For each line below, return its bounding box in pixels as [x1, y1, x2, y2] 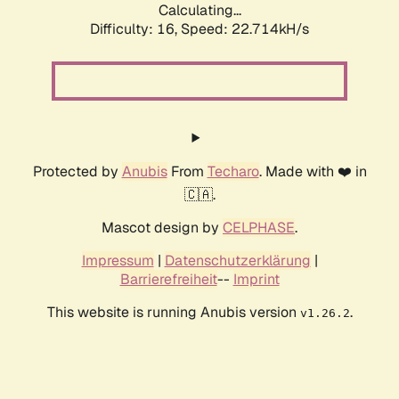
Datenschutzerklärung [164, 251, 311, 271]
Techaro [207, 162, 259, 182]
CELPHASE [223, 218, 295, 238]
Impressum [81, 251, 154, 271]
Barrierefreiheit [119, 270, 217, 289]
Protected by [32, 162, 122, 182]
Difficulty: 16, [90, 20, 181, 39]
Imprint [232, 270, 280, 289]
